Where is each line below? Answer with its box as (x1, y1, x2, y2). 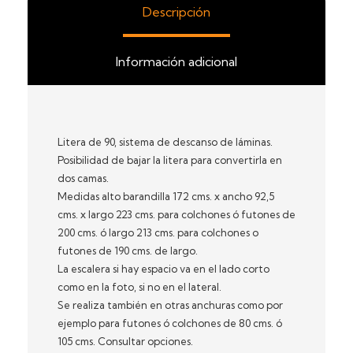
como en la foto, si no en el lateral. (57, 280, 221, 293)
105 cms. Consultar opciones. (57, 334, 193, 347)
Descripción (143, 4, 210, 20)
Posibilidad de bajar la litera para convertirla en (57, 153, 282, 166)
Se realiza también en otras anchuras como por (57, 298, 283, 311)
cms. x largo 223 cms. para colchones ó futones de (57, 207, 295, 221)
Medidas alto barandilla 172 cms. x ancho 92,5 (57, 189, 274, 203)
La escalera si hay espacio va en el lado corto (57, 262, 269, 275)
